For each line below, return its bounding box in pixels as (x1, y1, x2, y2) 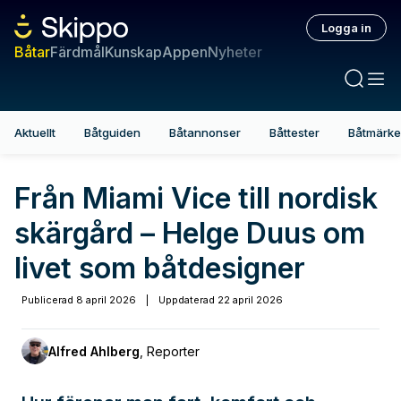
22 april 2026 (218, 294, 283, 306)
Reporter (147, 344, 200, 359)
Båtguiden (84, 125, 141, 140)
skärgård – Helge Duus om (14, 216, 365, 251)
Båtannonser (169, 125, 241, 140)
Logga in (321, 21, 371, 35)
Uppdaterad (158, 294, 215, 306)
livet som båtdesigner (14, 251, 305, 286)
